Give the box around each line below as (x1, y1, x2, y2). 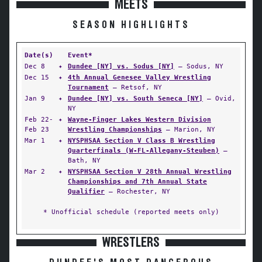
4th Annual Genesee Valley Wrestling (68, 73, 211, 81)
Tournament (68, 83, 109, 91)
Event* (68, 51, 92, 59)
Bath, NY (68, 156, 101, 164)
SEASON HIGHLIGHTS (72, 20, 190, 30)
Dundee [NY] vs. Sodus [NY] (68, 62, 174, 70)
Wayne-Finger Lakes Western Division (68, 115, 211, 123)
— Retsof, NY (109, 83, 162, 91)
